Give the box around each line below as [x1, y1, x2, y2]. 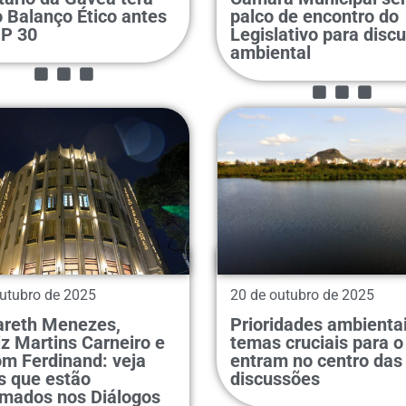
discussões [230, 367, 320, 390]
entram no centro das [230, 349, 402, 372]
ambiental [230, 41, 311, 63]
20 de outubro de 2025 [230, 285, 374, 304]
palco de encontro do [230, 5, 399, 27]
